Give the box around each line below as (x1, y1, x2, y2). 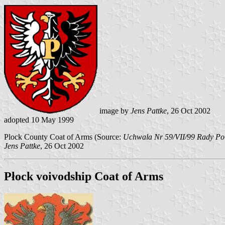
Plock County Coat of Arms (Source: (4, 133, 123, 142)
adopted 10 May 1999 (4, 116, 74, 125)
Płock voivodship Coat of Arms (4, 169, 163, 183)
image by (97, 106, 131, 116)
